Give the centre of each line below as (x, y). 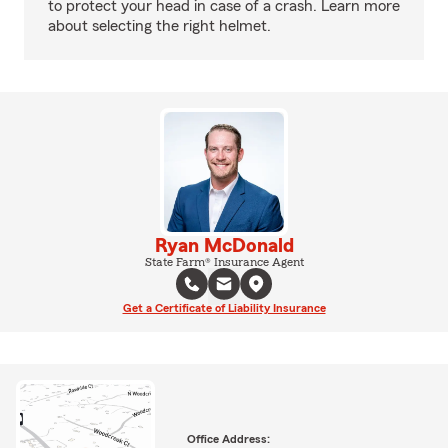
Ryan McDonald (224, 246)
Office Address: (228, 438)
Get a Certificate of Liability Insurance (224, 308)
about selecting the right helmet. (159, 26)
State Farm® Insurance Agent (224, 262)
